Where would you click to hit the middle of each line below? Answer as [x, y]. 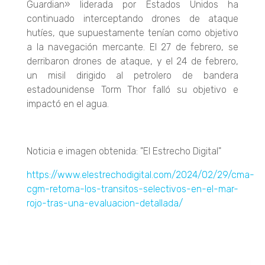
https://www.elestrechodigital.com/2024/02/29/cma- [140, 174]
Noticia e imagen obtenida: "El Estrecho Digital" [124, 151]
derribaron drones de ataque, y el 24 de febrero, [132, 61]
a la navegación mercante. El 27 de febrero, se [132, 47]
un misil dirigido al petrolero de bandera [132, 75]
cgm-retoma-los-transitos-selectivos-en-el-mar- [132, 189]
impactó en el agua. [68, 104]
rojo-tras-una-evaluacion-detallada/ [105, 203]
